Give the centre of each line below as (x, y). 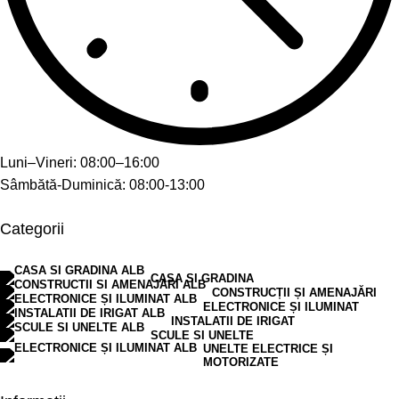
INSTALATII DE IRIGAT (233, 321)
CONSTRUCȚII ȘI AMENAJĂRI (294, 292)
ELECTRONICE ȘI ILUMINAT (281, 306)
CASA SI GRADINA (202, 278)
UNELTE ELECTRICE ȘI (268, 349)
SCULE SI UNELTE (202, 335)
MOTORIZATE (241, 362)
